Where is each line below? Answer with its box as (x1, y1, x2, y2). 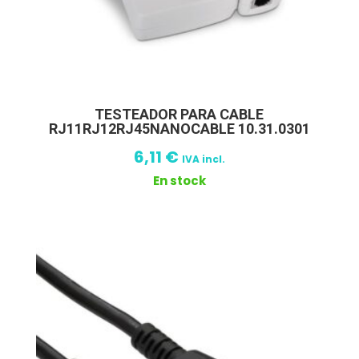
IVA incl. (181, 152, 225, 167)
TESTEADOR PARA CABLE (95, 106, 264, 123)
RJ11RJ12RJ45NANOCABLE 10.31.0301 (48, 120, 310, 138)
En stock (152, 172, 206, 190)
